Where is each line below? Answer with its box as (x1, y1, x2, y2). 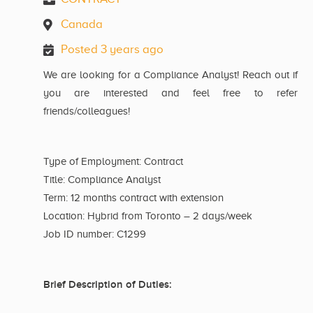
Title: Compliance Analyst (43, 174, 161, 186)
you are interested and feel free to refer (43, 87, 298, 99)
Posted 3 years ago (61, 43, 163, 57)
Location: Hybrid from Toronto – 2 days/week (43, 210, 252, 222)
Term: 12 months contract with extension (43, 192, 224, 204)
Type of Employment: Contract (43, 156, 183, 168)
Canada (61, 17, 103, 31)
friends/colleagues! (43, 105, 130, 117)
